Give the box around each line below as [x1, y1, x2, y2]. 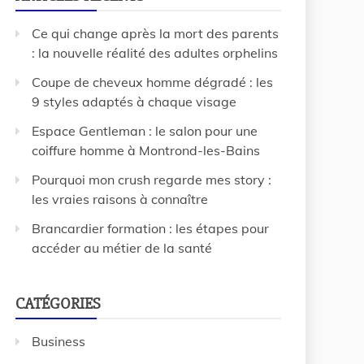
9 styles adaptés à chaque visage [32, 93, 236, 110]
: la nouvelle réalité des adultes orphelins [32, 45, 278, 61]
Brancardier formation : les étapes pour [32, 220, 269, 236]
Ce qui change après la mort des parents [32, 25, 279, 41]
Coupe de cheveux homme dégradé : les [32, 74, 273, 90]
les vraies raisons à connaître [32, 191, 208, 207]
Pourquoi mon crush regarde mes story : [32, 171, 271, 188]
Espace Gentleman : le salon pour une [32, 123, 258, 139]
